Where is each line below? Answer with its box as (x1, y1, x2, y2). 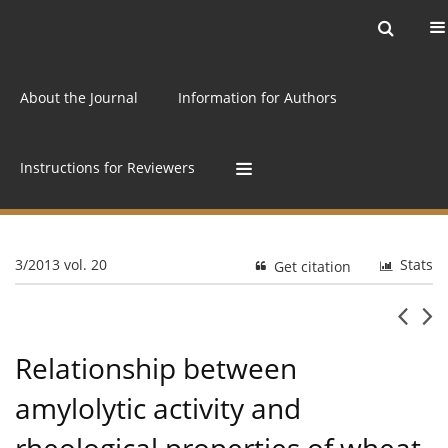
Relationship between (15, 349, 297, 388)
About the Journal (20, 87, 138, 107)
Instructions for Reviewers (20, 157, 195, 177)
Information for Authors (178, 87, 337, 107)
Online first (266, 18, 341, 37)
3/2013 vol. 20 (15, 255, 107, 275)
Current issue (45, 18, 136, 37)
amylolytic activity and (15, 389, 301, 428)
